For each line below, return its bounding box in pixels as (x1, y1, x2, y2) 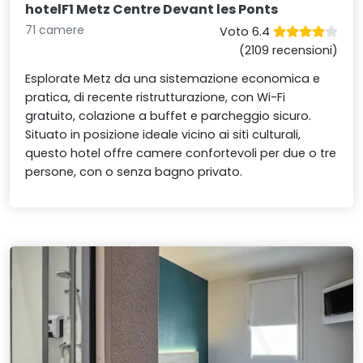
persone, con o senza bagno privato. (25, 164, 243, 181)
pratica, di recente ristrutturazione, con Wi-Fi (25, 89, 286, 106)
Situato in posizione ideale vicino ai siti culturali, (25, 126, 301, 143)
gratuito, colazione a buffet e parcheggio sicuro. (25, 108, 312, 125)
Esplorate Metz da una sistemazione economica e (25, 70, 321, 88)
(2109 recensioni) (238, 42, 338, 59)
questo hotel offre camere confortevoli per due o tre (25, 145, 337, 162)
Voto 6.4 (219, 23, 273, 41)
